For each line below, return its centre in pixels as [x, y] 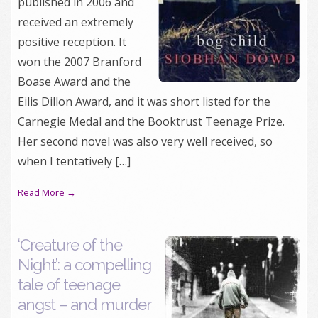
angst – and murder [84, 305]
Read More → [47, 192]
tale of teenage [69, 285]
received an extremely [76, 22]
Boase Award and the [74, 82]
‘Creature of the [70, 245]
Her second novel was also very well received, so [145, 141]
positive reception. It [72, 42]
